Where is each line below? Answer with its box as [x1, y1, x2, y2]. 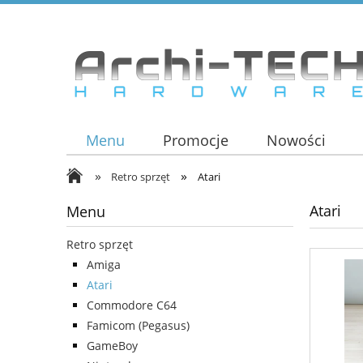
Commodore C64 [87, 297, 177, 314]
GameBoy [87, 338, 138, 354]
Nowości [267, 130, 327, 151]
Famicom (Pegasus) [87, 318, 190, 334]
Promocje [162, 130, 228, 151]
